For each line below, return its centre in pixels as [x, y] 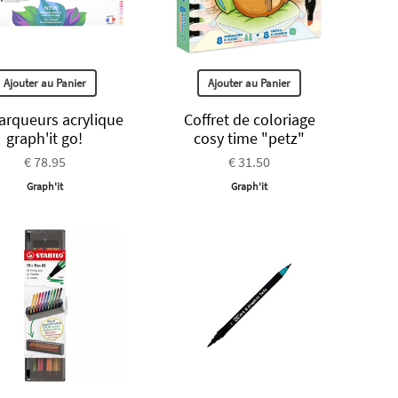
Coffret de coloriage [249, 119]
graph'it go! [45, 138]
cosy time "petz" [250, 138]
